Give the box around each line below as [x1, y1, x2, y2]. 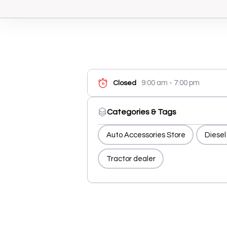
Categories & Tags [107, 108, 176, 116]
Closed [113, 79, 136, 87]
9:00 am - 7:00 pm [141, 79, 200, 87]
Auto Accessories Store [106, 131, 185, 139]
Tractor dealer [106, 155, 156, 163]
